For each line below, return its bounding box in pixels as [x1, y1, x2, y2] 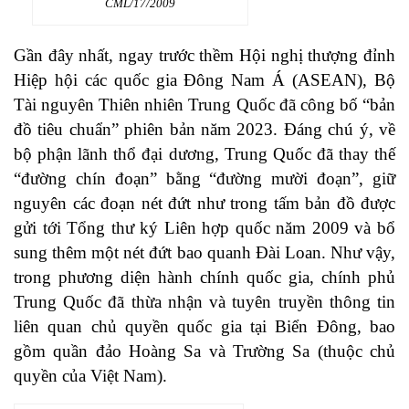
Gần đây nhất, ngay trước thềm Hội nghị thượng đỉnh [14, 46, 395, 66]
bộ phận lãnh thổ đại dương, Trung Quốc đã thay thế [14, 144, 395, 164]
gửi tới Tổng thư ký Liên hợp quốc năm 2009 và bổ [14, 218, 395, 238]
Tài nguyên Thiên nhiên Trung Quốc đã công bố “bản [14, 95, 395, 115]
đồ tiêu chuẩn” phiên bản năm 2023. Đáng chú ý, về [14, 120, 395, 140]
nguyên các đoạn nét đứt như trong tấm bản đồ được [14, 194, 395, 214]
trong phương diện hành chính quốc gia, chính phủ [14, 267, 395, 288]
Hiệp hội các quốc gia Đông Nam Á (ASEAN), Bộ [14, 70, 395, 90]
